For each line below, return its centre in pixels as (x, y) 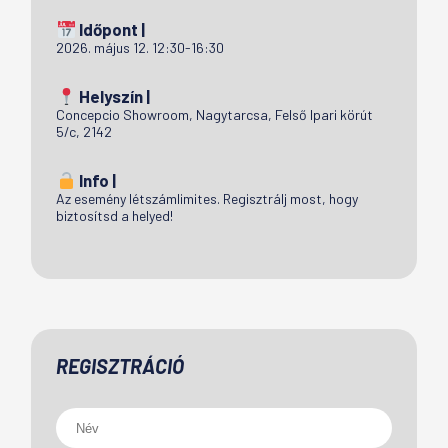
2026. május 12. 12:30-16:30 (140, 48)
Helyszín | (112, 96)
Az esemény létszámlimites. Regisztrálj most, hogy (207, 199)
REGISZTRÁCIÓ (120, 366)
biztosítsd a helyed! (115, 216)
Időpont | (110, 29)
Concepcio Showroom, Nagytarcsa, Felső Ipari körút (215, 115)
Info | (95, 180)
